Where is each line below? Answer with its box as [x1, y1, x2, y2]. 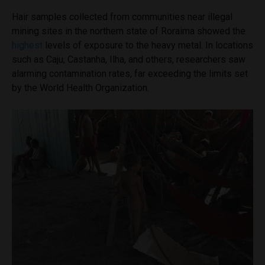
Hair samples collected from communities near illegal [12, 11, 232, 22]
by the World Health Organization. [12, 82, 149, 93]
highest [12, 39, 43, 51]
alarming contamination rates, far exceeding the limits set [12, 67, 248, 79]
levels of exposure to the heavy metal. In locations [43, 39, 253, 51]
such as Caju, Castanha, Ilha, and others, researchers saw [12, 53, 245, 65]
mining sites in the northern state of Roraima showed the [12, 25, 245, 37]
